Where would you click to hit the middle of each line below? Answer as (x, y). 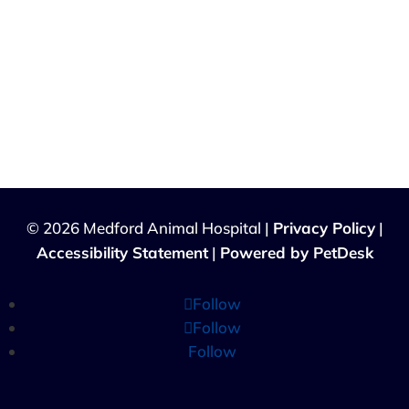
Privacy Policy (324, 228)
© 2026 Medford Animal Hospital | (149, 228)
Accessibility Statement (122, 253)
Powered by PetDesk (296, 253)
